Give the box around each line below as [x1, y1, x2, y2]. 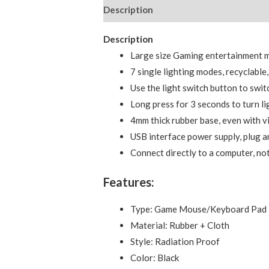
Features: [103, 174, 155, 189]
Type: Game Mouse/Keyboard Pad [130, 203, 267, 214]
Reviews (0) [164, 4, 213, 15]
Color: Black [130, 252, 180, 263]
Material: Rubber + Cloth [130, 219, 230, 231]
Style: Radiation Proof [130, 235, 220, 247]
